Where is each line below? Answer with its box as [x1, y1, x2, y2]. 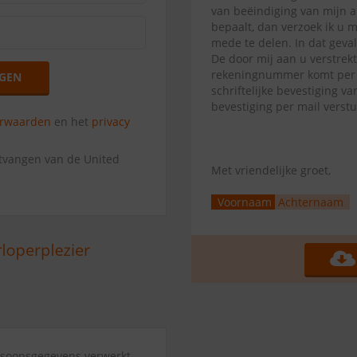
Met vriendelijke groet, [211, 163, 331, 178]
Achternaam [278, 194, 343, 210]
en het [51, 114, 92, 129]
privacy [92, 114, 131, 129]
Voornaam [218, 194, 272, 210]
